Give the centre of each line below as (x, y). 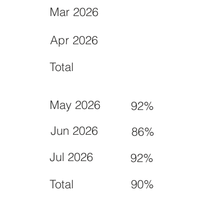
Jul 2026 (71, 157)
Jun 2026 (74, 131)
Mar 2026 (74, 12)
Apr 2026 (74, 40)
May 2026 (75, 105)
